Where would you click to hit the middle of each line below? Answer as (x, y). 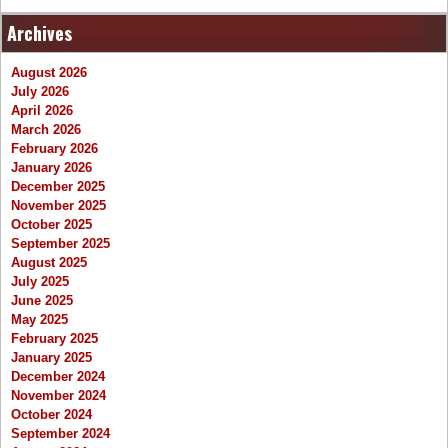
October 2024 (51, 415)
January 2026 (51, 168)
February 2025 (54, 339)
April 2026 (42, 111)
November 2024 (58, 396)
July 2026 (40, 92)
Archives (39, 33)
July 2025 (40, 282)
